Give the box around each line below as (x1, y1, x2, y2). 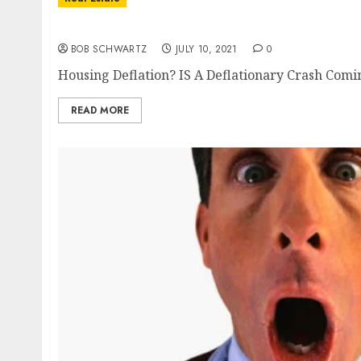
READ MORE (71, 103, 129, 118)
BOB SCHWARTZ (71, 42, 147, 56)
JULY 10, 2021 (176, 42, 238, 56)
